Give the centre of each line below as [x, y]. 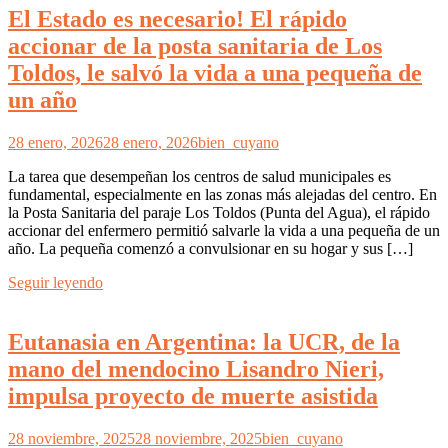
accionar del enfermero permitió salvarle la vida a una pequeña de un [224, 230]
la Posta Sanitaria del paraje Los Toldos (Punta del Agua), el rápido [219, 212]
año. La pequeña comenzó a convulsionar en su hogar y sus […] [210, 248]
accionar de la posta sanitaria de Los [195, 45]
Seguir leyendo [55, 282]
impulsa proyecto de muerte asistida [193, 396]
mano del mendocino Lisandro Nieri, [196, 369]
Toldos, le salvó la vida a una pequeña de [215, 72]
